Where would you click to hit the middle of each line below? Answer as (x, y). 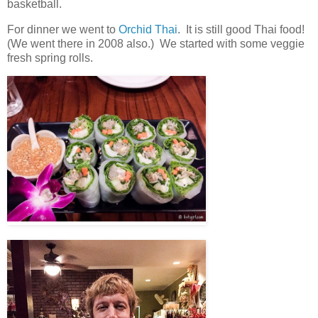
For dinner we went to (63, 29)
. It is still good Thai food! (242, 29)
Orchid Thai (148, 29)
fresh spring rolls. (53, 57)
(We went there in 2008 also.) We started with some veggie (156, 43)
